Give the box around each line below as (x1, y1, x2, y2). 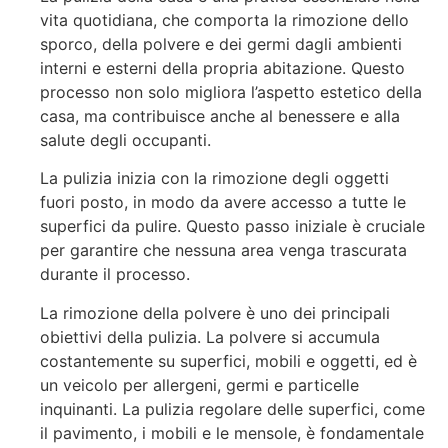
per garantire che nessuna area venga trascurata (40, 240, 407, 261)
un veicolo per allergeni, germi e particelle (40, 374, 359, 395)
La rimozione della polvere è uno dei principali (40, 302, 390, 323)
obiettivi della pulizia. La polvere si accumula (40, 326, 380, 347)
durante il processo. (40, 264, 190, 285)
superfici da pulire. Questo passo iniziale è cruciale (40, 216, 425, 237)
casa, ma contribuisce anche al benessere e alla (40, 106, 400, 126)
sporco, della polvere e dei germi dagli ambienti (40, 34, 402, 54)
